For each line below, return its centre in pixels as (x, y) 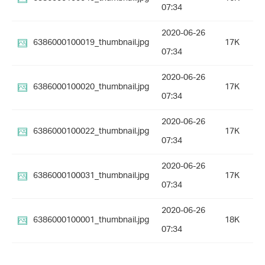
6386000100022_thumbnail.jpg (91, 132)
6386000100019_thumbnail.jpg (91, 43)
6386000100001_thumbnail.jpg (91, 221)
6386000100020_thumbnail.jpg (91, 88)
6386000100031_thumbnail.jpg (91, 176)
